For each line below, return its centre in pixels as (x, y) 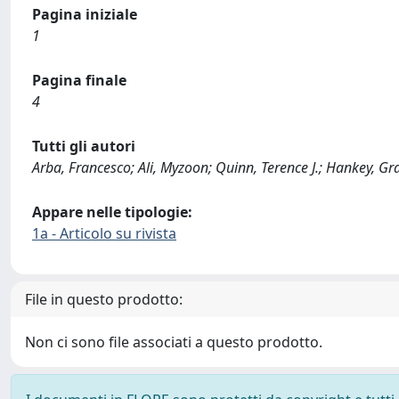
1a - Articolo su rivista (104, 233)
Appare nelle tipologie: (112, 212)
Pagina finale (79, 80)
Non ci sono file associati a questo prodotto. (174, 342)
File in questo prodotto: (104, 299)
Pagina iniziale (85, 14)
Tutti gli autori (84, 146)
